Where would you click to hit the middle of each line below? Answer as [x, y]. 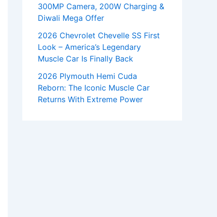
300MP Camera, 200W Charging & [101, 7]
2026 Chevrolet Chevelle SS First [99, 36]
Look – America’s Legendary [89, 47]
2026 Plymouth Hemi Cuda [87, 76]
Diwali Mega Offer [71, 18]
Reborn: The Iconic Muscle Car [94, 88]
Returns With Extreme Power [90, 100]
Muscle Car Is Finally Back [85, 59]
